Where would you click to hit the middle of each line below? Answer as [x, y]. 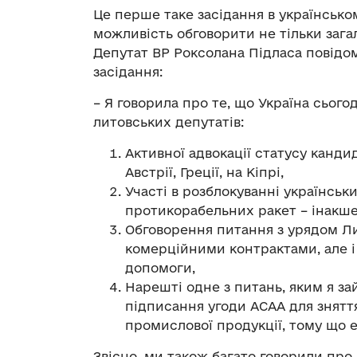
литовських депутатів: [169, 122]
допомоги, [160, 268]
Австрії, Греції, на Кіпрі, [204, 173]
